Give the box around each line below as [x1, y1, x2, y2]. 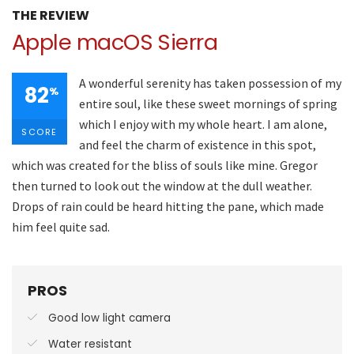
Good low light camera [48, 310, 171, 326]
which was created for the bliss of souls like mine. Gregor [12, 156, 318, 173]
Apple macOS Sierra [12, 26, 218, 58]
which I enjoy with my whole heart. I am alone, [79, 115, 327, 132]
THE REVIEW [12, 6, 89, 24]
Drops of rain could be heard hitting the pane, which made [12, 198, 324, 214]
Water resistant [48, 336, 132, 352]
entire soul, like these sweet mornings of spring [79, 95, 337, 111]
